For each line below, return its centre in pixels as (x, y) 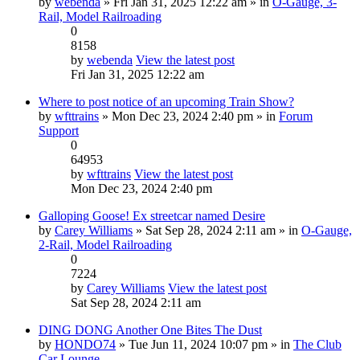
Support (59, 130)
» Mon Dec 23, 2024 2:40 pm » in (189, 116)
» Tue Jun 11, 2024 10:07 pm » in (205, 344)
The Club (317, 344)
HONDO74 (85, 344)
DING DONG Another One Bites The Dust (150, 329)
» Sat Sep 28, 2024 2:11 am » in (217, 230)
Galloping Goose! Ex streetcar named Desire (152, 215)
